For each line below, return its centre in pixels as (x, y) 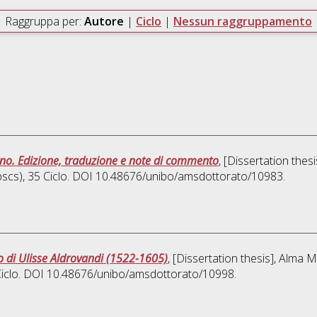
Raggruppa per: (45, 22)
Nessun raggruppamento (243, 22)
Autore (105, 22)
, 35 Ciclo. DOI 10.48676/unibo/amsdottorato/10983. (154, 177)
